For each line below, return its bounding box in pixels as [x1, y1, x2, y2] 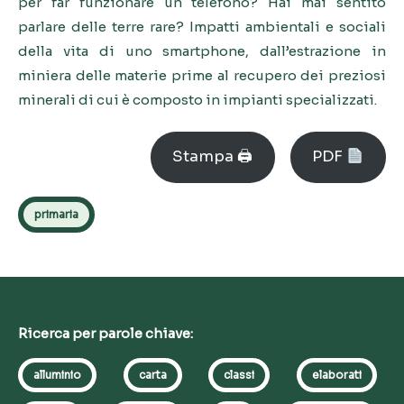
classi [224, 367, 255, 381]
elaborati [312, 367, 363, 381]
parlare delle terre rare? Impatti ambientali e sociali [18, 17, 386, 35]
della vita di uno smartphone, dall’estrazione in [18, 41, 386, 60]
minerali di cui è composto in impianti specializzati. [18, 90, 377, 108]
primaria [34, 207, 78, 221]
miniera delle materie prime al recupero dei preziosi [18, 66, 386, 84]
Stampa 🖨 [172, 147, 253, 167]
